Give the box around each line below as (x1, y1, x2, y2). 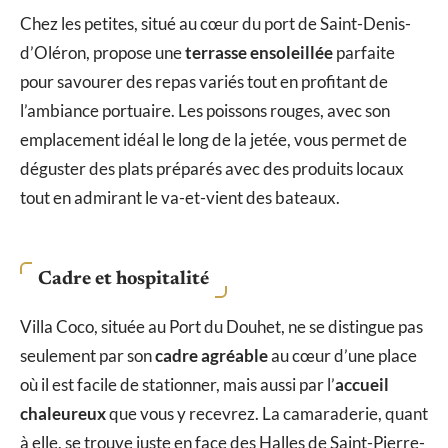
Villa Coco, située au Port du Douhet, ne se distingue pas (20, 316, 423, 338)
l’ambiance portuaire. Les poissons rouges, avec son (20, 99, 390, 121)
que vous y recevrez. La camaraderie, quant (106, 403, 428, 425)
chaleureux (20, 403, 106, 425)
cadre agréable (155, 345, 268, 367)
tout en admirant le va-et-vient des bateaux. (20, 186, 340, 208)
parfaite (333, 41, 395, 63)
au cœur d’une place (268, 345, 417, 367)
